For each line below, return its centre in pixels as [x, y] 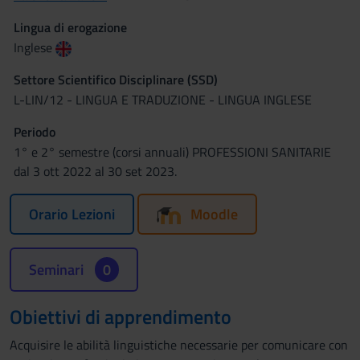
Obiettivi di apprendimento [121, 317]
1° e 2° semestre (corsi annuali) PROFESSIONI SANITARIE [172, 152]
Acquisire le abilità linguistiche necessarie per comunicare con [179, 345]
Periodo [35, 132]
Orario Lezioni [72, 214]
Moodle [214, 214]
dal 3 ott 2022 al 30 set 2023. [95, 171]
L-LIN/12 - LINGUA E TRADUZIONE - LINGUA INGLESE [163, 100]
